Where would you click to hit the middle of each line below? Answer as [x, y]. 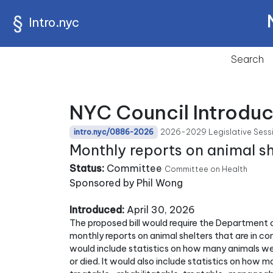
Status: [87, 168]
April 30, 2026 [160, 210]
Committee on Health [206, 169]
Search [247, 59]
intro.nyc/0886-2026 [114, 132]
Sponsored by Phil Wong [126, 183]
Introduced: [97, 210]
